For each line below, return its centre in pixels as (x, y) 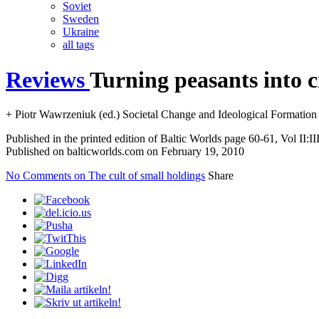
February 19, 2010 (203, 152)
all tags (78, 45)
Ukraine (81, 32)
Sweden (81, 19)
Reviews (45, 79)
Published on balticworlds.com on (83, 152)
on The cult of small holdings (138, 176)
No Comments (38, 176)
